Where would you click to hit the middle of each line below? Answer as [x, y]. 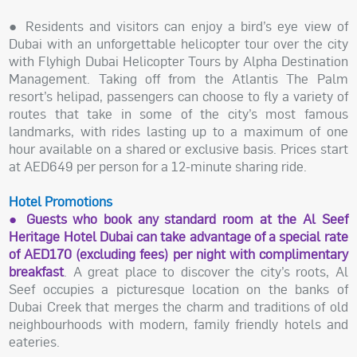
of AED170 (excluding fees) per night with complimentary [178, 254]
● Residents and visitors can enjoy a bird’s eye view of [178, 26]
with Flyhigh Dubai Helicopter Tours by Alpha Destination [178, 61]
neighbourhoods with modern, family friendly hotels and [178, 324]
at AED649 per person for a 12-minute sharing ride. [158, 167]
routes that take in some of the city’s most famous [178, 114]
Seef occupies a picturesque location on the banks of [178, 289]
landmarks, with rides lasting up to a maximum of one [178, 131]
